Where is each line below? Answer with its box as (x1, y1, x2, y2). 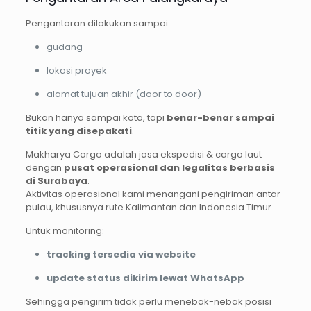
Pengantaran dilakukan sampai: (25, 17, 170, 31)
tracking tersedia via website (46, 248, 196, 262)
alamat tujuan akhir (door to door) (46, 87, 201, 101)
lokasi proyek (46, 64, 107, 78)
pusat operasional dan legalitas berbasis (63, 161, 275, 175)
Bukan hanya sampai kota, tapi (25, 111, 167, 125)
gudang (46, 40, 83, 54)
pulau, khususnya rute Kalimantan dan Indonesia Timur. (25, 201, 274, 215)
